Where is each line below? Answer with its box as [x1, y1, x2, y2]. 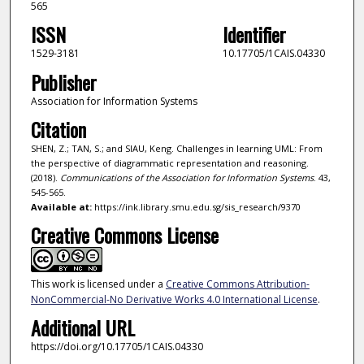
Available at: [30, 201, 92, 214]
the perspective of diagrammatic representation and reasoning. [30, 157, 309, 170]
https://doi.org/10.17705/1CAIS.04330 [30, 340, 203, 354]
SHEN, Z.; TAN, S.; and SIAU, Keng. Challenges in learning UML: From [30, 142, 323, 155]
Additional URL [30, 313, 135, 343]
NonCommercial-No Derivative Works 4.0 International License [30, 292, 318, 306]
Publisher [30, 67, 97, 97]
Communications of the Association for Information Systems [59, 171, 314, 184]
